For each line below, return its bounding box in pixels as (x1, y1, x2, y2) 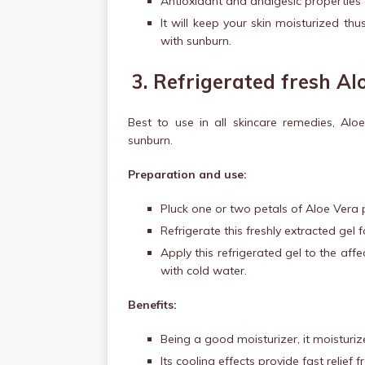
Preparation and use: (128, 167, 247, 182)
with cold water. (161, 263, 247, 278)
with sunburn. (161, 33, 231, 48)
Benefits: (128, 297, 177, 312)
